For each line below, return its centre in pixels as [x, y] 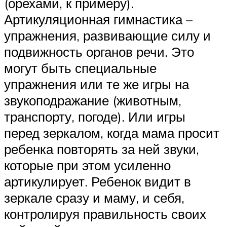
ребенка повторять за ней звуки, [102, 149]
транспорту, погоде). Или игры [95, 116]
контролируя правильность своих [105, 214]
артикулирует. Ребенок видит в [98, 181]
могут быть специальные [80, 68]
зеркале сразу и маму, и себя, [94, 197]
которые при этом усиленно [87, 165]
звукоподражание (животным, [93, 100]
